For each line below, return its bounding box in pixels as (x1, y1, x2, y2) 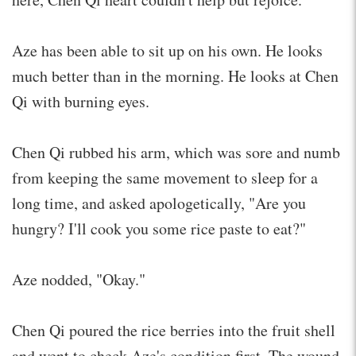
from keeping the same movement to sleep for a (12, 166, 318, 188)
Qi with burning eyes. (12, 90, 149, 112)
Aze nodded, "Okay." (12, 268, 145, 290)
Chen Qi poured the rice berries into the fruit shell (12, 319, 335, 341)
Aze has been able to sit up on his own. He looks (12, 39, 323, 61)
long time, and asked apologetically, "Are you (12, 192, 306, 214)
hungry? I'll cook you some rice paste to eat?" (12, 217, 306, 239)
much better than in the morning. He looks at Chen (12, 64, 339, 87)
